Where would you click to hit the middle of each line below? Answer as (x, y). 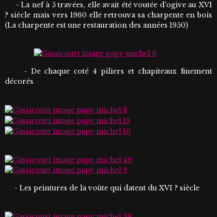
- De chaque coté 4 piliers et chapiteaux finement (108, 71)
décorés (19, 82)
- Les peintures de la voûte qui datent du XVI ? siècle (102, 188)
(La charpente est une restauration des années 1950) (96, 25)
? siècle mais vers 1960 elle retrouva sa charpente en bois (108, 15)
